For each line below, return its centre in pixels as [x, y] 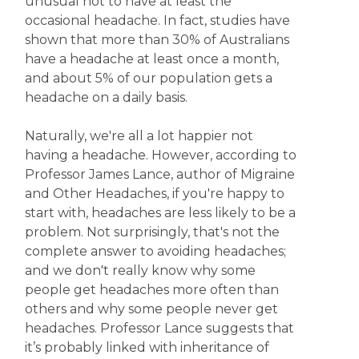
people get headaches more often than [151, 290]
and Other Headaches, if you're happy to [154, 194]
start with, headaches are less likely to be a [160, 213]
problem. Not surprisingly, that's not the [152, 232]
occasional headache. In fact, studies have [157, 20]
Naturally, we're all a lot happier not [139, 136]
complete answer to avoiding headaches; [155, 251]
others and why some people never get [151, 309]
